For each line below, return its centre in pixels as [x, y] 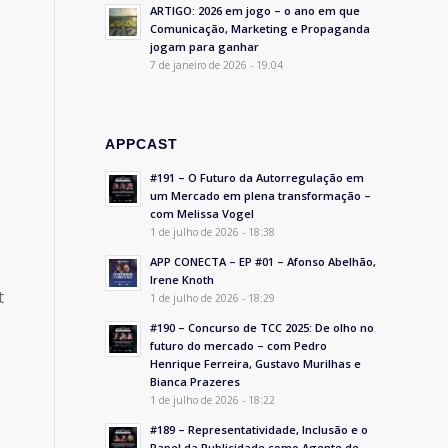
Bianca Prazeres [195, 381]
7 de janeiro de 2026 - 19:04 [217, 65]
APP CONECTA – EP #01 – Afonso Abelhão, [263, 261]
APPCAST [142, 144]
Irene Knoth [182, 279]
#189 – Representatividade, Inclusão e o [259, 429]
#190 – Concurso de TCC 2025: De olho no [262, 327]
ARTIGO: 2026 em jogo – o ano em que [255, 10]
